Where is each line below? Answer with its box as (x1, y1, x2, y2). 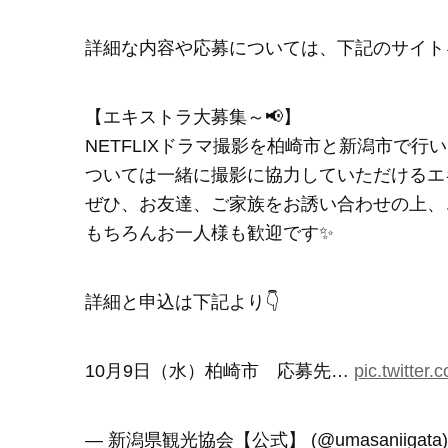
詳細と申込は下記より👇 (85, 292, 279, 312)
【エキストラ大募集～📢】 (85, 107, 301, 127)
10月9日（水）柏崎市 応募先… (85, 361, 354, 381)
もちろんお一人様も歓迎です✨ (85, 223, 334, 243)
